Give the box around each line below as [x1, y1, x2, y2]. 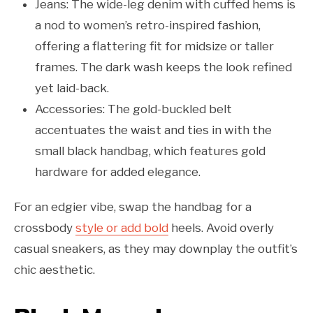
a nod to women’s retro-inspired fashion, [35, 18, 261, 33]
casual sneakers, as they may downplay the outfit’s [14, 242, 298, 256]
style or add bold [75, 221, 168, 235]
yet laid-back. [35, 81, 109, 96]
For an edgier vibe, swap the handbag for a [14, 200, 252, 214]
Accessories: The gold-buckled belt [35, 102, 232, 117]
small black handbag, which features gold [35, 144, 265, 159]
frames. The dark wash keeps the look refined [35, 60, 292, 75]
